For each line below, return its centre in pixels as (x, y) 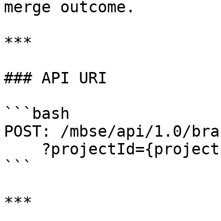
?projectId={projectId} (23, 149)
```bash (37, 113)
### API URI (55, 78)
